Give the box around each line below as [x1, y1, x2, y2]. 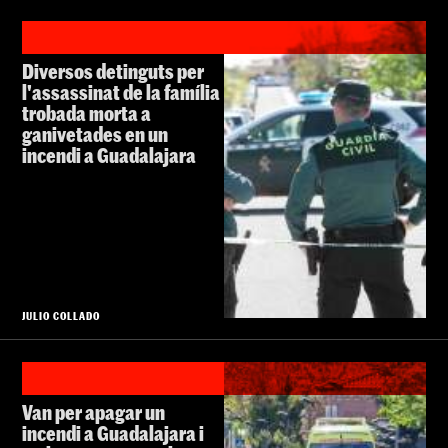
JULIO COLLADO [22, 308, 101, 322]
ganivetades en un [22, 121, 168, 146]
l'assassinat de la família [22, 79, 220, 104]
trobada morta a [22, 100, 151, 125]
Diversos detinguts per [22, 58, 204, 83]
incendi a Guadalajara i [22, 420, 204, 445]
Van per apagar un [22, 399, 165, 424]
